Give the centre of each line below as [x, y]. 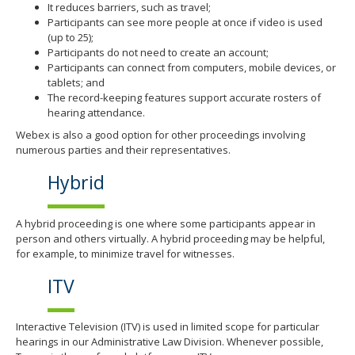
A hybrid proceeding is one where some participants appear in [166, 223]
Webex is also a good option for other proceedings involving [160, 135]
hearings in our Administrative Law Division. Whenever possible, [170, 342]
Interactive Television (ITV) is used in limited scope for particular [168, 327]
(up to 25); [71, 37]
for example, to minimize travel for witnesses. [126, 253]
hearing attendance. [96, 112]
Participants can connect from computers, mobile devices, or [192, 67]
